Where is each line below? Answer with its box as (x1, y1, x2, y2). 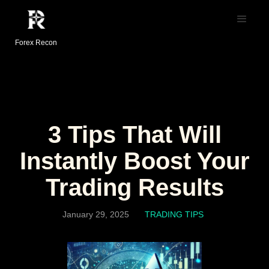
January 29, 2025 (62, 210, 129, 219)
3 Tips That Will (47, 121, 222, 148)
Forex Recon (15, 38, 57, 47)
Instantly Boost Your (19, 148, 250, 174)
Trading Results (45, 174, 224, 201)
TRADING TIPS (144, 210, 204, 219)
